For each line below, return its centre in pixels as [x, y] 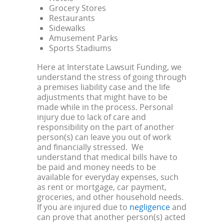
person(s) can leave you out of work [104, 137]
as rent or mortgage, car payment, [102, 187]
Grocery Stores [77, 8]
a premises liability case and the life [103, 87]
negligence [150, 207]
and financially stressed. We [90, 147]
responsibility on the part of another [106, 127]
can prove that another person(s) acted [111, 217]
